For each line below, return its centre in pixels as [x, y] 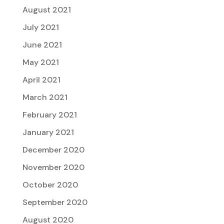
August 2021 [46, 10]
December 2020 [53, 150]
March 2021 [45, 97]
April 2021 [41, 80]
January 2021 [48, 132]
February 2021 [49, 115]
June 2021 [42, 45]
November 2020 [53, 167]
